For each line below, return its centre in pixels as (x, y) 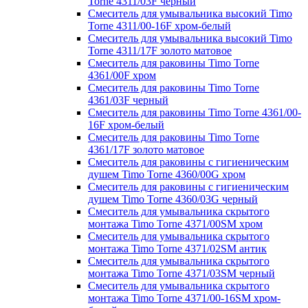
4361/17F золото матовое (146, 149)
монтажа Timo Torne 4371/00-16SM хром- (184, 298)
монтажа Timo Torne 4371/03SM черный (181, 273)
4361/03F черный (128, 100)
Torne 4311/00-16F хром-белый (159, 25)
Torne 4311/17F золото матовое (160, 50)
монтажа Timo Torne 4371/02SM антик (177, 248)
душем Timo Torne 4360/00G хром (167, 174)
